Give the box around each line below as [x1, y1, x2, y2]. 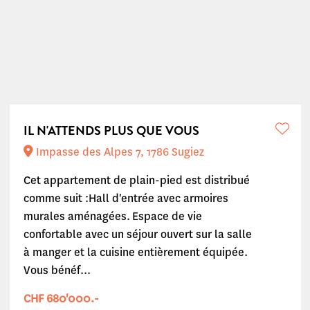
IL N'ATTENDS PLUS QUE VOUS [23, 122, 199, 140]
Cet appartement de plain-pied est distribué [23, 173, 250, 188]
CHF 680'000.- [23, 291, 99, 306]
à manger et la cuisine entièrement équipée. [23, 245, 248, 259]
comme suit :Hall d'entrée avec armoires [23, 191, 228, 206]
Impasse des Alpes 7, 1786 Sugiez [33, 145, 204, 159]
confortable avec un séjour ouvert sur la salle [23, 227, 252, 241]
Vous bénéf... [23, 263, 91, 277]
